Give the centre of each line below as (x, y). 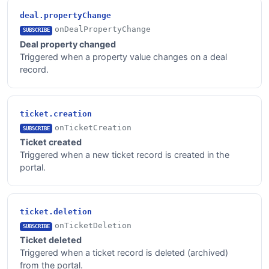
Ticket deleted (51, 240)
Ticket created (51, 142)
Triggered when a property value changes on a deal (123, 56)
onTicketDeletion (93, 226)
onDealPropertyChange (103, 29)
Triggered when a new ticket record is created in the (125, 155)
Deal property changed (68, 44)
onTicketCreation (93, 127)
